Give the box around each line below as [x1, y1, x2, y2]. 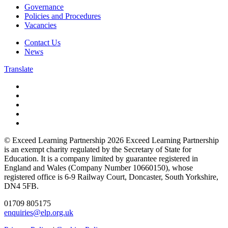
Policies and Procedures [24, 11, 101, 20]
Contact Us [24, 38, 61, 47]
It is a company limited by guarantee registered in [41, 154, 198, 163]
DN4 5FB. [4, 181, 39, 190]
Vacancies [24, 20, 56, 30]
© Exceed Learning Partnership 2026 [4, 135, 124, 145]
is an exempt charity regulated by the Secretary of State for [4, 145, 191, 154]
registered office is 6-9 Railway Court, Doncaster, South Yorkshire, [4, 172, 218, 181]
